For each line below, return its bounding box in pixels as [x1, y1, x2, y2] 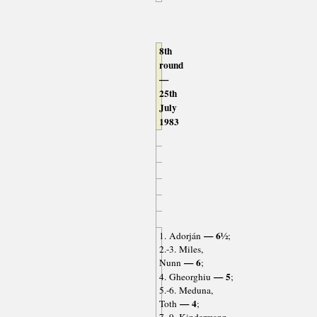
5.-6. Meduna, [158, 284, 213, 297]
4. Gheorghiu [158, 270, 211, 284]
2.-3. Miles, [158, 243, 203, 256]
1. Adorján [158, 229, 201, 243]
